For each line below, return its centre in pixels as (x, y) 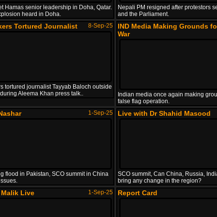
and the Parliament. (143, 14)
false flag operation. (144, 101)
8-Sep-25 (101, 26)
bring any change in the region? (160, 181)
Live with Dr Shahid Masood (164, 113)
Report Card (138, 193)
